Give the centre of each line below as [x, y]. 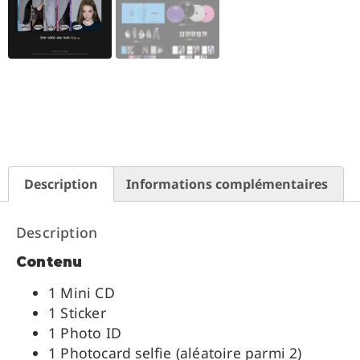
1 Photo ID [85, 332]
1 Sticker [77, 312]
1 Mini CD [82, 292]
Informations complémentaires [227, 184]
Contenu [49, 262]
